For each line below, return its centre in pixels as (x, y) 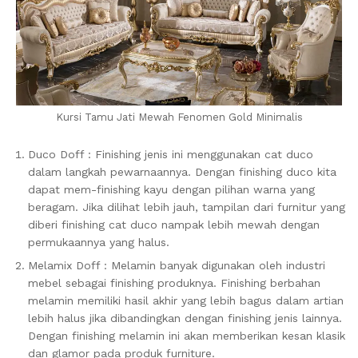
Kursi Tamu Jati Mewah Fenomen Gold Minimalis (179, 117)
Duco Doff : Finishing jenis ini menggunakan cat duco (171, 154)
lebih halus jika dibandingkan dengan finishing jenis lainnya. (185, 318)
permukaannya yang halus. (99, 242)
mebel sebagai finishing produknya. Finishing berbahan (174, 282)
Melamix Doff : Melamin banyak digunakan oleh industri (177, 265)
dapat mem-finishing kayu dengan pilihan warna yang (171, 189)
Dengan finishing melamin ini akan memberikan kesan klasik (187, 335)
